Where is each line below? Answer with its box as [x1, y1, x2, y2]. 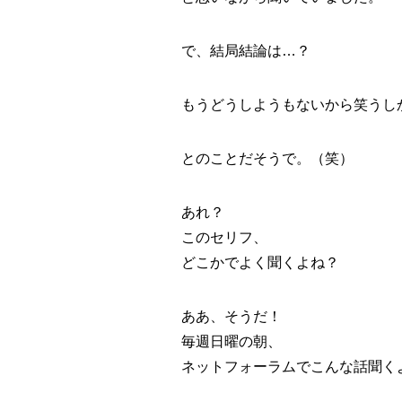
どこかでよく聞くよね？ [181, 255, 339, 271]
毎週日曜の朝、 [181, 334, 282, 350]
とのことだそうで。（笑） [181, 151, 354, 167]
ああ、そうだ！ [181, 309, 282, 325]
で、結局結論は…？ [181, 43, 310, 59]
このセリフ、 [181, 230, 267, 246]
